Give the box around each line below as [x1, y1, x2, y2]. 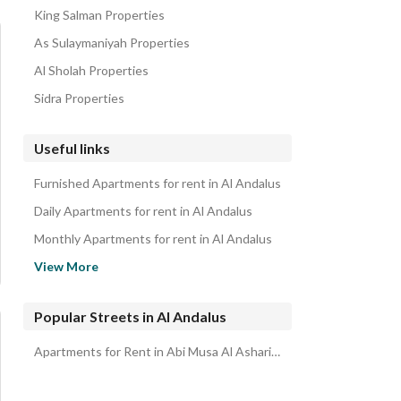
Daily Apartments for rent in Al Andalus [34, 203, 252, 218]
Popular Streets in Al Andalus [34, 308, 226, 325]
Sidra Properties [34, 90, 124, 106]
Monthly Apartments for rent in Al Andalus [34, 231, 272, 246]
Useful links [34, 140, 110, 157]
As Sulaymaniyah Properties [34, 35, 190, 50]
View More [34, 259, 98, 274]
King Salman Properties [34, 7, 165, 22]
